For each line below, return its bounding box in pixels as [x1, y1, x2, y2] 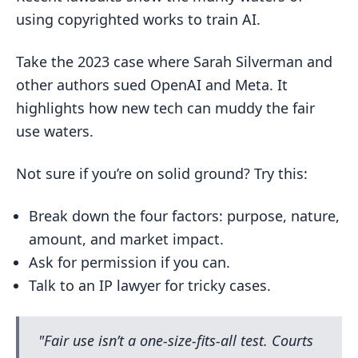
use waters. [16, 121, 93, 141]
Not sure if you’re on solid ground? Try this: [16, 164, 308, 183]
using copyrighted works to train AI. [16, 10, 261, 29]
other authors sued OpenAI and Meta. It [16, 75, 288, 94]
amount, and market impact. [29, 229, 224, 249]
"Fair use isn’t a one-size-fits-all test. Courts [38, 331, 313, 350]
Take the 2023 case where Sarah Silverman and [16, 52, 332, 71]
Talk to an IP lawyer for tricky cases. [29, 276, 271, 295]
